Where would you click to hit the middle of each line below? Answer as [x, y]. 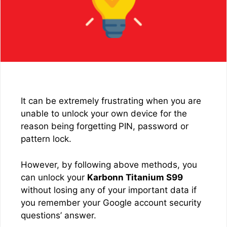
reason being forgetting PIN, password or [105, 126]
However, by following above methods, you [109, 164]
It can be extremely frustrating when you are [111, 101]
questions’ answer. [59, 215]
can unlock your [54, 177]
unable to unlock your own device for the [104, 113]
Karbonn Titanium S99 [135, 177]
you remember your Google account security [111, 202]
